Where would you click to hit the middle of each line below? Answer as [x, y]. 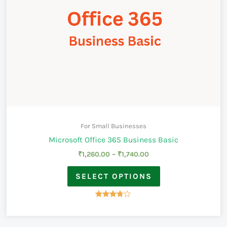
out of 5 [109, 217]
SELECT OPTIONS [113, 177]
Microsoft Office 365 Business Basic [113, 140]
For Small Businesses [113, 126]
